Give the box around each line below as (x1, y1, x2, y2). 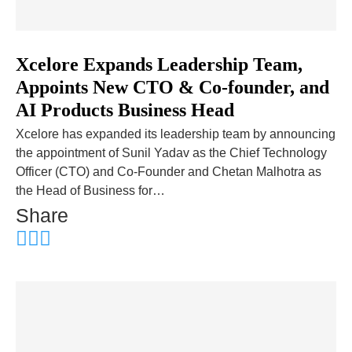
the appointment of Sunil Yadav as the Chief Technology (16, 145, 327, 159)
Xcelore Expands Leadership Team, (16, 53, 302, 75)
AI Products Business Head (16, 99, 234, 120)
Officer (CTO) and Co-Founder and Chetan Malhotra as (16, 164, 321, 178)
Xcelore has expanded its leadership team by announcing (16, 126, 335, 141)
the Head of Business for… (16, 183, 165, 197)
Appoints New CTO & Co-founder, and (16, 76, 329, 97)
